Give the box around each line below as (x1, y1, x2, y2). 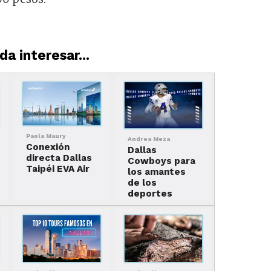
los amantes (127, 166, 186, 178)
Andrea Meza (127, 135, 170, 143)
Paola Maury (26, 132, 67, 140)
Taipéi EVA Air (26, 163, 90, 175)
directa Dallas (26, 152, 93, 164)
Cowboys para (127, 155, 195, 167)
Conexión (26, 142, 70, 153)
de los (127, 177, 157, 189)
